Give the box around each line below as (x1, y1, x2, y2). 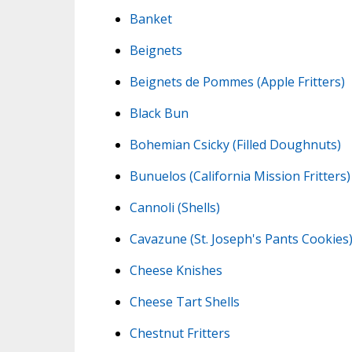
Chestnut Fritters (129, 324, 230, 342)
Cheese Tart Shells (129, 292, 240, 310)
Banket (129, 9, 172, 27)
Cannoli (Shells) (129, 198, 220, 216)
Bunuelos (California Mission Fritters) (129, 167, 350, 185)
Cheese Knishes (129, 261, 222, 279)
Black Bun (129, 104, 189, 122)
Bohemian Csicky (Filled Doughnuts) (129, 135, 341, 153)
